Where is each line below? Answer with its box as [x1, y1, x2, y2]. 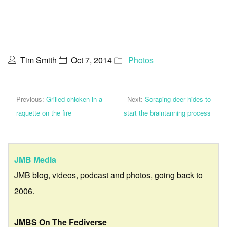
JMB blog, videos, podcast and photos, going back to [14, 169, 203, 181]
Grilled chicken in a [46, 94, 102, 104]
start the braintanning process [124, 108, 211, 118]
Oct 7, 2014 [71, 54, 112, 66]
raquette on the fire [16, 108, 71, 118]
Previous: [16, 94, 46, 104]
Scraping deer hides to [145, 94, 211, 104]
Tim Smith [20, 54, 57, 66]
